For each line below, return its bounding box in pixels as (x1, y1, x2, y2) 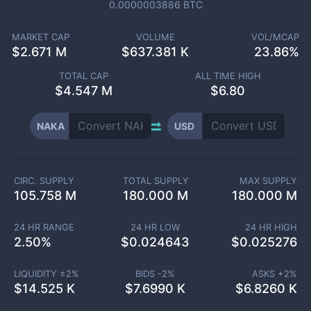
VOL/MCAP (251, 31, 300, 42)
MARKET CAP (11, 31, 69, 42)
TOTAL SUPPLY (122, 175, 189, 186)
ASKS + (252, 268, 284, 279)
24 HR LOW (131, 221, 180, 233)
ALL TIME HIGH (194, 70, 261, 81)
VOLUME (135, 31, 175, 42)
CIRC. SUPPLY (14, 175, 74, 186)
